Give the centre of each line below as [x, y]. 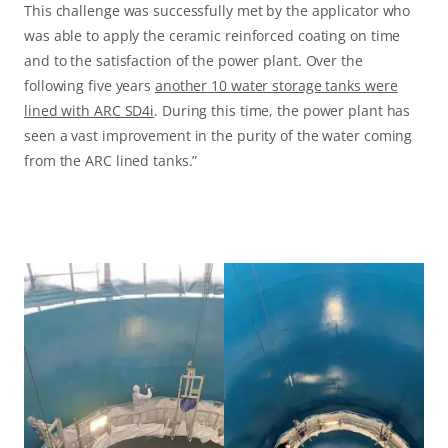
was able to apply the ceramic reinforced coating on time [212, 36]
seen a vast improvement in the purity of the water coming [218, 136]
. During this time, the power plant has [282, 111]
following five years [89, 86]
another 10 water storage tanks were [276, 86]
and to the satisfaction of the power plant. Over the [193, 61]
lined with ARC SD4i [89, 111]
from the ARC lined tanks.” [111, 161]
